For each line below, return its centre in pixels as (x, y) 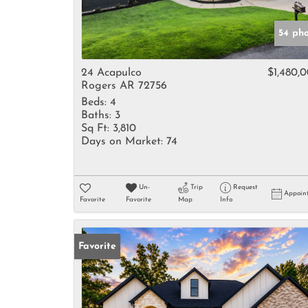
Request (245, 187)
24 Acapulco (111, 73)
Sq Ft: (95, 129)
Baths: (96, 115)
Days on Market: (122, 142)
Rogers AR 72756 (124, 86)
